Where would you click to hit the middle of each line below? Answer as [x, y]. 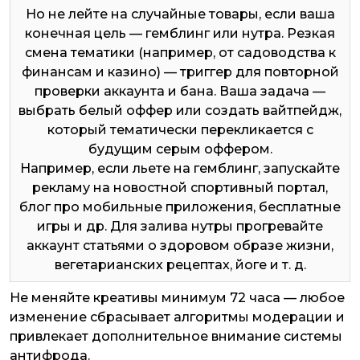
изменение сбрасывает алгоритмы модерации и [177, 317]
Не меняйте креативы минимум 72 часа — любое [177, 297]
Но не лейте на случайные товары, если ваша [180, 14]
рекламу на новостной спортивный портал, [180, 187]
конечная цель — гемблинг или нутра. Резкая [180, 33]
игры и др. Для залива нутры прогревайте [180, 226]
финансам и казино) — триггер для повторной [180, 72]
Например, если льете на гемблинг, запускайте [180, 168]
